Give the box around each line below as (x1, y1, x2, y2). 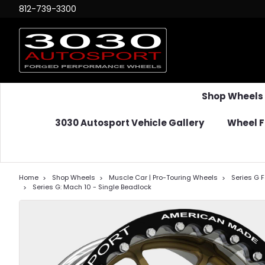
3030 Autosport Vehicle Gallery (55, 117, 204, 129)
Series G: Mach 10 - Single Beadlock (33, 182, 151, 192)
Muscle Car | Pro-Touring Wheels (109, 173, 218, 182)
